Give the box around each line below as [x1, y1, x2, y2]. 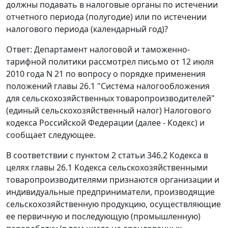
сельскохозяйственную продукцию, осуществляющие [6, 198, 221, 210]
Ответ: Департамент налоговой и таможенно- [6, 44, 190, 55]
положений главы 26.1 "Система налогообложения [6, 80, 210, 92]
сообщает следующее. [6, 129, 96, 141]
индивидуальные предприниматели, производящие [6, 186, 215, 198]
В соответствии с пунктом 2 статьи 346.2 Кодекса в [6, 150, 208, 161]
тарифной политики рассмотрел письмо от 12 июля [6, 56, 214, 68]
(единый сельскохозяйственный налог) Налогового [6, 105, 211, 117]
